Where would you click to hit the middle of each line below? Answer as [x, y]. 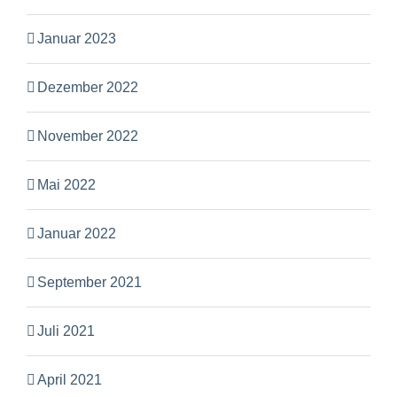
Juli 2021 [66, 331]
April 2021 [70, 379]
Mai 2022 [66, 184]
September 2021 [90, 282]
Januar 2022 [77, 233]
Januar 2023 [77, 38]
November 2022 [88, 136]
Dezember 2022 [88, 87]
